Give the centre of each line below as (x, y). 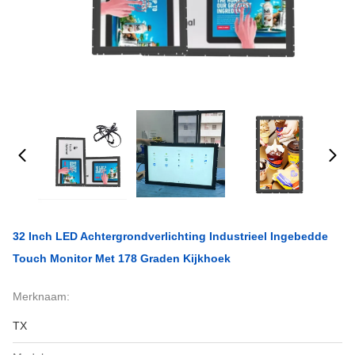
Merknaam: (41, 296)
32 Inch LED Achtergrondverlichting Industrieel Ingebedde (170, 236)
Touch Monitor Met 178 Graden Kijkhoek (122, 258)
